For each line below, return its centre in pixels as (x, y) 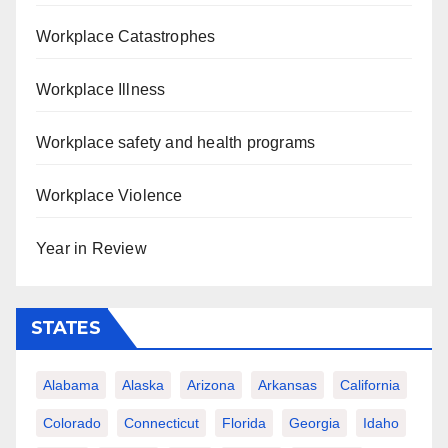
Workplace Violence (109, 195)
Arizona (211, 384)
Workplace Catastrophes (126, 36)
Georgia (314, 422)
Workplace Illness (101, 89)
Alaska (143, 384)
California (370, 384)
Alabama (71, 384)
